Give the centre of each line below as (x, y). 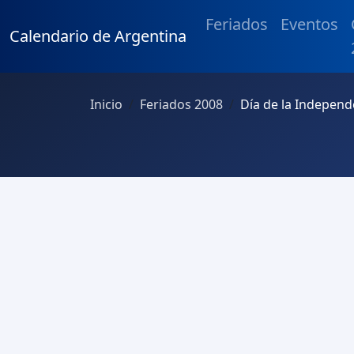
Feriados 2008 (181, 104)
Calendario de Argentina (98, 36)
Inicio (106, 104)
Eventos (309, 24)
